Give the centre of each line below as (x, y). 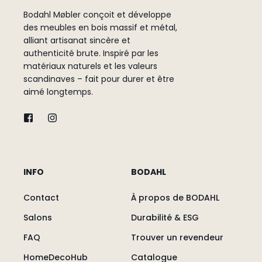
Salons (38, 218)
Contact (41, 198)
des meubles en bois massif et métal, (100, 28)
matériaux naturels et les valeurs (90, 66)
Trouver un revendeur (177, 238)
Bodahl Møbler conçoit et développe (97, 15)
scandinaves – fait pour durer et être (99, 79)
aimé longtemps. (58, 92)
